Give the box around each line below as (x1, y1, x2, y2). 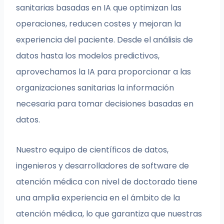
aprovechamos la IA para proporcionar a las (16, 66, 191, 78)
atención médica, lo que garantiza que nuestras (16, 208, 202, 220)
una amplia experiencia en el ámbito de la (16, 192, 180, 204)
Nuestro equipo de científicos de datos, (16, 144, 169, 156)
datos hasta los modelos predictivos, (16, 50, 160, 62)
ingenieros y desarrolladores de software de (16, 160, 189, 172)
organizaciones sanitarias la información (16, 82, 174, 94)
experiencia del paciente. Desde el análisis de (16, 34, 193, 46)
